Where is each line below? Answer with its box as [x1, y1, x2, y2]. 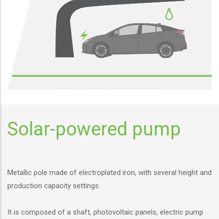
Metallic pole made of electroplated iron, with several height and [7, 168, 212, 177]
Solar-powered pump [7, 118, 181, 140]
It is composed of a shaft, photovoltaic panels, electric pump [7, 208, 203, 217]
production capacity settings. [7, 181, 100, 191]
